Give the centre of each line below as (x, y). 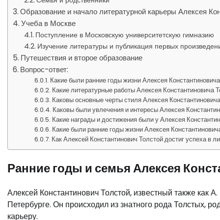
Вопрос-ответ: (44, 69)
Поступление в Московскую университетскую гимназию (124, 35)
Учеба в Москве (49, 23)
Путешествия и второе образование (82, 58)
